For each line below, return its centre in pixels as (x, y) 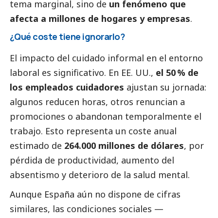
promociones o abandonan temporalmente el (106, 116)
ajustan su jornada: (165, 87)
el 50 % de (177, 72)
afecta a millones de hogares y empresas (100, 18)
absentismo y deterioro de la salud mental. (100, 174)
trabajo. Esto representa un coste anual (93, 131)
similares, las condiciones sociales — (87, 209)
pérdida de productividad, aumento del (92, 160)
